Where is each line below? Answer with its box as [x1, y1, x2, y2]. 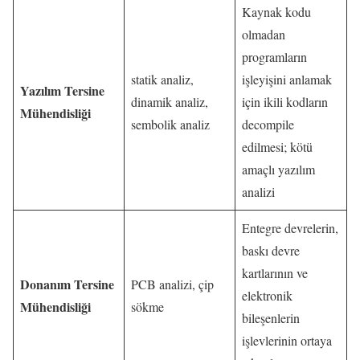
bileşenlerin [242, 309, 300, 326]
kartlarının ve [242, 264, 308, 281]
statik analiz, [131, 70, 194, 88]
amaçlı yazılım [242, 160, 315, 178]
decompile [242, 115, 294, 133]
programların [242, 47, 307, 65]
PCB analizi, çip [131, 275, 214, 292]
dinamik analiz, [131, 92, 208, 110]
